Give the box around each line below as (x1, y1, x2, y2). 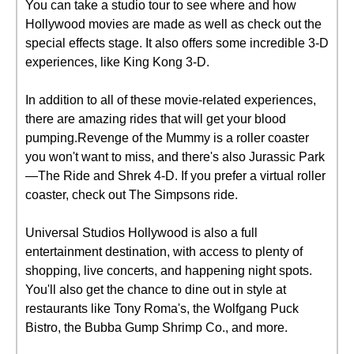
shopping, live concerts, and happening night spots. (25, 264, 312, 277)
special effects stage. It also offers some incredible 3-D (25, 36, 329, 50)
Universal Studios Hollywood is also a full (25, 226, 258, 239)
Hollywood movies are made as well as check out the (25, 17, 322, 31)
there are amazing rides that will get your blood (25, 112, 286, 126)
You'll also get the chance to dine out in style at (25, 283, 286, 296)
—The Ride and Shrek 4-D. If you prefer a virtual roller (25, 169, 326, 183)
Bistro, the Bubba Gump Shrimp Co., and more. (25, 321, 288, 334)
